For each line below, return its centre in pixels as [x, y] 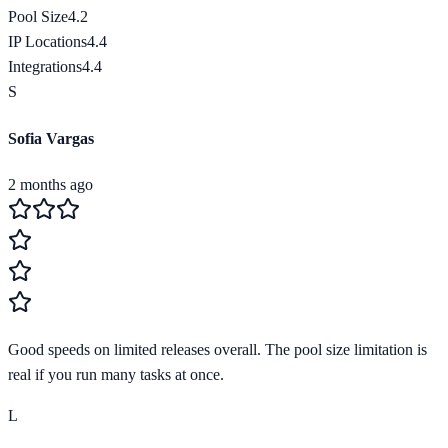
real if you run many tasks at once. [116, 374]
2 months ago [50, 184]
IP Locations [47, 42]
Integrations [45, 67]
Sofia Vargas [51, 138]
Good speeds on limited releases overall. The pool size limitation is [217, 349]
